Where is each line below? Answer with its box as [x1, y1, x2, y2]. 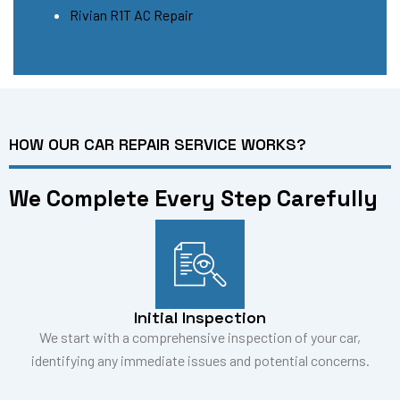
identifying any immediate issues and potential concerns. [30, 351, 370, 369]
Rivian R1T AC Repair [70, 5, 193, 23]
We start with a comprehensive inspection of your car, [39, 328, 361, 346]
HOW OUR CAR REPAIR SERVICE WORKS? [9, 133, 306, 154]
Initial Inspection [134, 306, 266, 328]
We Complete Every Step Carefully [9, 183, 378, 212]
